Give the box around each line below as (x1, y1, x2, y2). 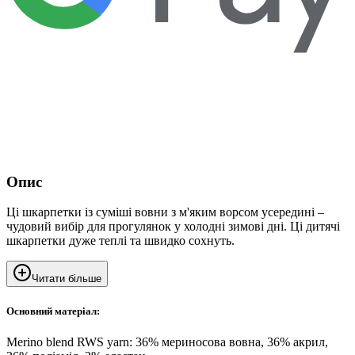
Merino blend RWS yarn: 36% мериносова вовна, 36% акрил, (6, 334, 328, 349)
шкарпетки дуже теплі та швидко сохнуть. (6, 234, 235, 248)
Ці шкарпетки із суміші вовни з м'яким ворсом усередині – (6, 205, 324, 219)
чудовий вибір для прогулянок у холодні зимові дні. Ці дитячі (6, 219, 340, 234)
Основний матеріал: (6, 304, 100, 317)
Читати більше (32, 273, 101, 285)
